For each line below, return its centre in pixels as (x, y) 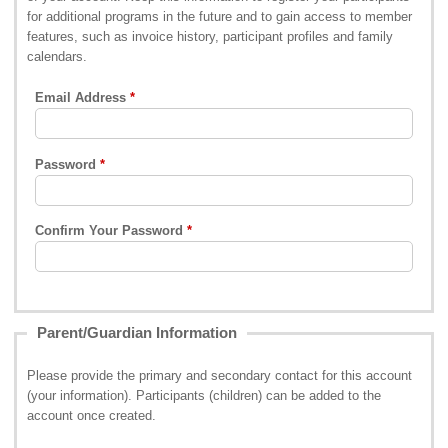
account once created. (92, 416)
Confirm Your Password (109, 231)
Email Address (81, 98)
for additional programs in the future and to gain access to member (220, 17)
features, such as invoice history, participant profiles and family (210, 37)
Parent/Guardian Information (137, 333)
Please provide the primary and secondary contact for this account (220, 376)
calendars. (57, 57)
